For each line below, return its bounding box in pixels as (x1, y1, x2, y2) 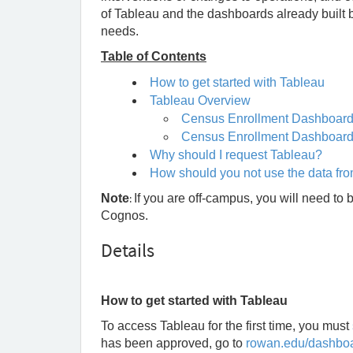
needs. (101, 24, 142, 38)
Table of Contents (101, 50, 206, 63)
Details (101, 238, 154, 262)
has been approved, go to (101, 336, 246, 350)
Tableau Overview (150, 94, 251, 107)
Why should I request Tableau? (150, 148, 322, 162)
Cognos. (101, 209, 151, 222)
